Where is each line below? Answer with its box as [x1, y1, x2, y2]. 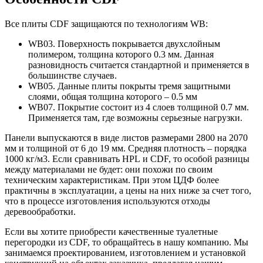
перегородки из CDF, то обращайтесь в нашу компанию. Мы [5, 237, 248, 247]
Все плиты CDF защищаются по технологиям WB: [5, 18, 208, 29]
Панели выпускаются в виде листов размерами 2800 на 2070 [5, 132, 248, 143]
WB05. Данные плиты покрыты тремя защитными [28, 80, 231, 91]
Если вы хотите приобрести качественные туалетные [5, 226, 218, 237]
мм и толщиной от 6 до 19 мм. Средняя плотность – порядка [5, 143, 247, 153]
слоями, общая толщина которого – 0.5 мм [28, 91, 197, 102]
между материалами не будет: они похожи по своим [5, 164, 213, 174]
